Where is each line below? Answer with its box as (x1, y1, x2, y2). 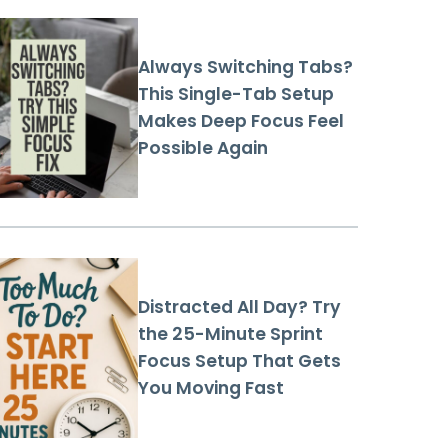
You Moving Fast (138, 376, 284, 401)
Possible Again (138, 136, 268, 161)
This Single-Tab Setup (138, 82, 334, 107)
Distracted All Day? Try (138, 295, 341, 320)
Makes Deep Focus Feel (138, 109, 344, 134)
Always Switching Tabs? (138, 55, 353, 80)
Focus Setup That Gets (138, 349, 341, 374)
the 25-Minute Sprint (138, 322, 323, 347)
